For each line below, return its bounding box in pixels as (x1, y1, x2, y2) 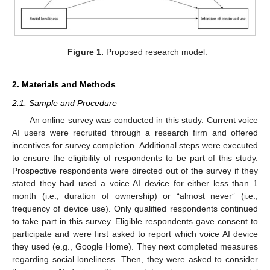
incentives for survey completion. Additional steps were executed (12, 140, 258, 151)
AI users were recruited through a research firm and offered (12, 128, 258, 138)
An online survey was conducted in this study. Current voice (29, 115, 258, 125)
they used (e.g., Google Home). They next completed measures (12, 242, 258, 252)
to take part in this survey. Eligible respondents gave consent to (12, 216, 258, 227)
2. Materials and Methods (12, 80, 116, 90)
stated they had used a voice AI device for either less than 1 (12, 178, 258, 189)
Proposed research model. (104, 47, 208, 57)
